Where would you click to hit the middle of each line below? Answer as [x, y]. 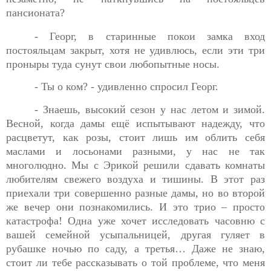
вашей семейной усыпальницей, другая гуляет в [135, 234]
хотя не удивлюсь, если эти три [187, 51]
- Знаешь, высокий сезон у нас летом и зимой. [150, 109]
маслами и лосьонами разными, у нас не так [135, 151]
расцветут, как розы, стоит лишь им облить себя [135, 137]
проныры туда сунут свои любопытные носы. [113, 64]
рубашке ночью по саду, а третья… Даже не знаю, [135, 248]
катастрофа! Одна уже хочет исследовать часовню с [135, 220]
